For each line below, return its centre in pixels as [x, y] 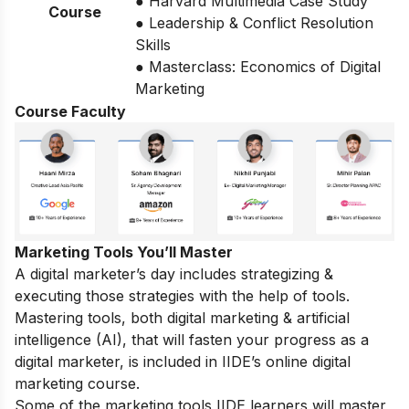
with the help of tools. [272, 296]
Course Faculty [70, 112]
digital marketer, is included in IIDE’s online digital [183, 362]
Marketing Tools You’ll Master [124, 252]
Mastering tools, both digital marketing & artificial [182, 318]
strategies [162, 296]
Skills [153, 45]
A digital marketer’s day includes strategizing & [174, 274]
